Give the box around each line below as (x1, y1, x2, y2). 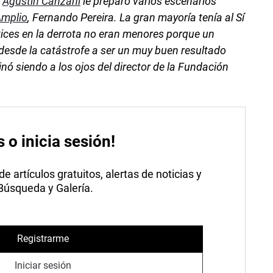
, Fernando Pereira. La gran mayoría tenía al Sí (27, 10, 245, 24)
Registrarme (16, 233, 69, 245)
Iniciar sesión (14, 260, 71, 272)
